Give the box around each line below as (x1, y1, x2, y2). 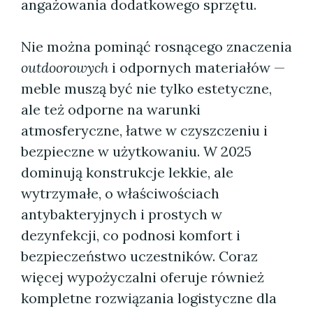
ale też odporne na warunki (21, 101, 201, 118)
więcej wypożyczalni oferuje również (21, 268, 264, 286)
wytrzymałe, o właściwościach (21, 184, 219, 202)
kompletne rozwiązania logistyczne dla (21, 289, 277, 307)
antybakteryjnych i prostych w (21, 205, 222, 223)
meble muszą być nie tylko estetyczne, (21, 80, 272, 97)
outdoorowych (21, 59, 108, 76)
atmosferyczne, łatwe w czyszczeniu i (21, 122, 268, 139)
